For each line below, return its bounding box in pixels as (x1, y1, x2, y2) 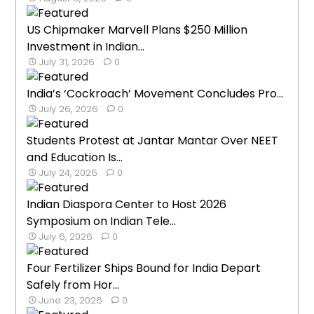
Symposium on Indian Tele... (27, 213, 177, 230)
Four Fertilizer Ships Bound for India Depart (27, 260, 261, 277)
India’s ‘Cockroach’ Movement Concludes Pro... (27, 86, 284, 102)
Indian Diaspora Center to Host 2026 (27, 196, 227, 213)
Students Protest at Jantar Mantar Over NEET (27, 132, 279, 149)
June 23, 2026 (39, 294, 103, 308)
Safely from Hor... (27, 277, 120, 294)
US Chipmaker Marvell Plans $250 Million (27, 22, 248, 39)
